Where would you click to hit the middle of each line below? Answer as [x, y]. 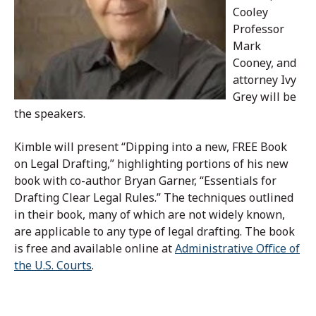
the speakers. [50, 113]
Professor [259, 29]
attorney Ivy [265, 79]
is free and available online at [95, 248]
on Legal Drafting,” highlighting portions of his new [151, 163]
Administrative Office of [237, 248]
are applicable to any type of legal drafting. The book [154, 231]
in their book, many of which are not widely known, [150, 214]
